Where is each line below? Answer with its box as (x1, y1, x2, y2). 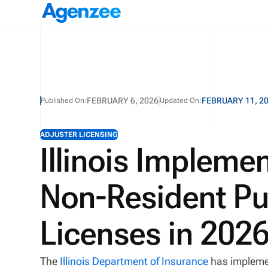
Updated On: (160, 96, 202, 105)
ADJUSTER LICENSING (40, 130, 118, 139)
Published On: (41, 96, 87, 105)
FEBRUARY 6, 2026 (87, 96, 159, 105)
